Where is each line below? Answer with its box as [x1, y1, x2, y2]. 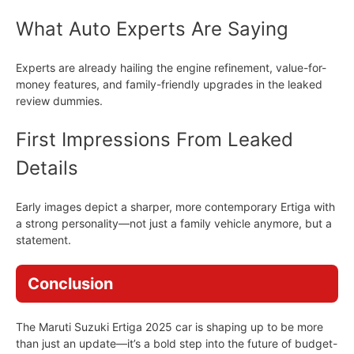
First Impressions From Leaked [16, 128, 293, 151]
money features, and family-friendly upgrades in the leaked [16, 77, 322, 91]
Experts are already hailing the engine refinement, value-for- [16, 61, 326, 74]
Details [16, 156, 78, 179]
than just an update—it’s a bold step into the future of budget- [16, 337, 337, 350]
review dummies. [16, 94, 103, 107]
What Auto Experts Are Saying [16, 17, 288, 40]
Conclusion [28, 274, 113, 293]
